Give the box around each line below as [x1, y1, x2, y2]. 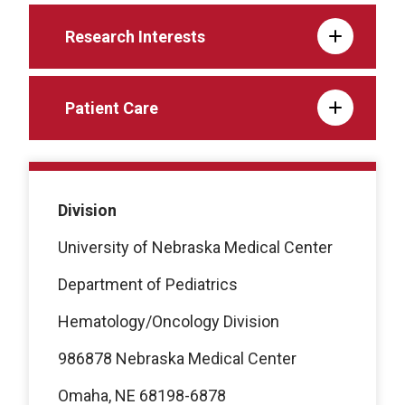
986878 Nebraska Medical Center [58, 348, 297, 368]
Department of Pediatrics [58, 274, 238, 294]
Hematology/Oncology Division [58, 311, 279, 331]
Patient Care [65, 98, 158, 118]
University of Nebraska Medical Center [58, 237, 333, 257]
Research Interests [65, 26, 205, 46]
